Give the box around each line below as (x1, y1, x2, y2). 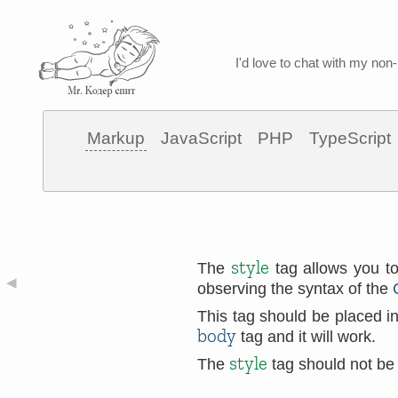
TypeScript (309, 129, 391, 147)
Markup (87, 129, 145, 147)
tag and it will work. (236, 328, 376, 346)
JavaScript (161, 129, 242, 147)
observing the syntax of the (197, 280, 393, 298)
